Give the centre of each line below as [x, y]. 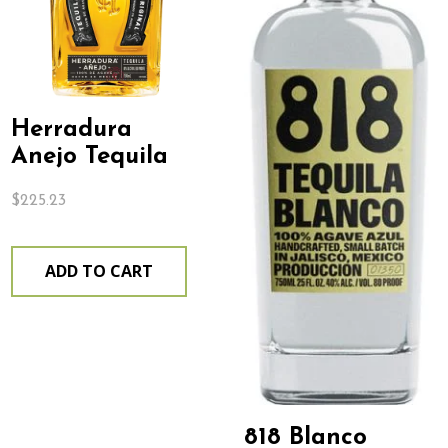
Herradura [72, 129]
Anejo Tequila [90, 156]
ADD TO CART [99, 270]
